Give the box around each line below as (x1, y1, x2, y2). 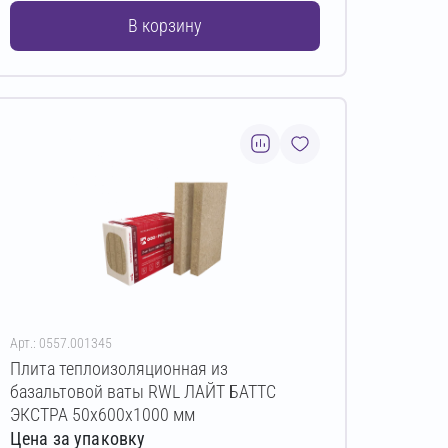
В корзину (127, 15, 202, 37)
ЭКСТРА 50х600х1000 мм (9, 403, 195, 425)
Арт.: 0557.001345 (9, 334, 112, 351)
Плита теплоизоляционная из (9, 357, 228, 379)
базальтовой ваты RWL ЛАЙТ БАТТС (9, 380, 276, 402)
